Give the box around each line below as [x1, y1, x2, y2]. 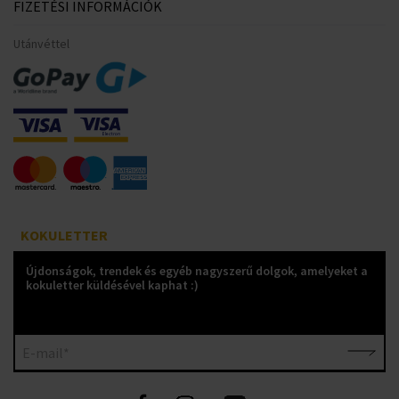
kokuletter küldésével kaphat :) [26, 276, 199, 293]
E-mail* [22, 343, 69, 362]
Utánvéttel [13, 35, 69, 52]
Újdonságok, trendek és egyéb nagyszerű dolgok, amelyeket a [26, 262, 368, 279]
